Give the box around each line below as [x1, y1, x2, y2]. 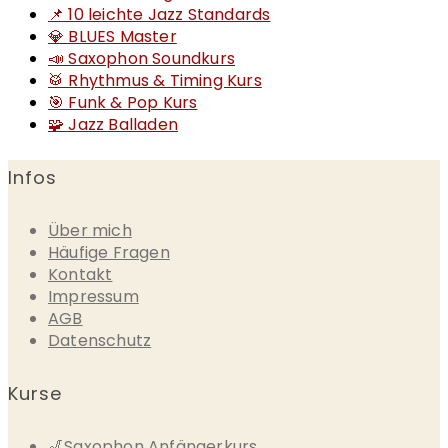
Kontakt [48, 263, 113, 286]
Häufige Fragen [48, 241, 170, 264]
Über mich [48, 219, 132, 242]
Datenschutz [48, 329, 152, 352]
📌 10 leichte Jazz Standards [48, 3, 271, 27]
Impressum [48, 285, 139, 308]
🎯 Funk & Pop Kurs [48, 91, 198, 115]
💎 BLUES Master [48, 25, 177, 49]
